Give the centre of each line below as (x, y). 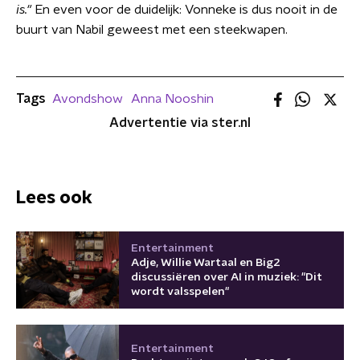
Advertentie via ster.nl (180, 123)
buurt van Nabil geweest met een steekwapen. (152, 30)
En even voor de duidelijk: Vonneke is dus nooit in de (184, 10)
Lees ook (54, 197)
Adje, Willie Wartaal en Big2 (206, 262)
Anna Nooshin (172, 99)
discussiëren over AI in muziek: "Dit (227, 277)
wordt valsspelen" (180, 291)
